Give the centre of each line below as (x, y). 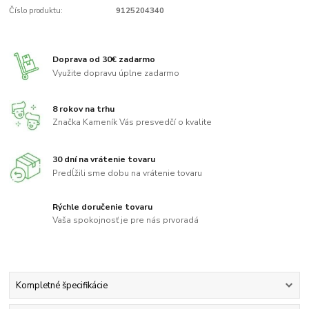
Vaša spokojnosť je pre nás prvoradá (126, 220)
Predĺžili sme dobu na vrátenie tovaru (128, 173)
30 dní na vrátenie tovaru (104, 160)
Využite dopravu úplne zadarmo (116, 73)
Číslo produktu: (36, 10)
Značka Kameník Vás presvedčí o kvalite (132, 122)
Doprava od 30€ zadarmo (104, 60)
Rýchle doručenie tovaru (103, 207)
